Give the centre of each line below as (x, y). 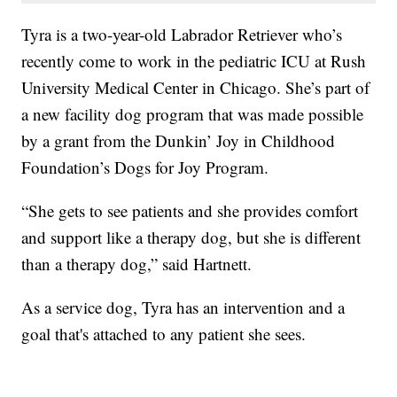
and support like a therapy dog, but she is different (191, 237)
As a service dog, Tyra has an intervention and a (183, 307)
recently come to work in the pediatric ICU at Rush (194, 60)
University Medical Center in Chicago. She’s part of (196, 87)
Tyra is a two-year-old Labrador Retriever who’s (182, 34)
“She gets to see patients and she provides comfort (190, 210)
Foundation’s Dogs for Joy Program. (145, 167)
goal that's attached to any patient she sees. (164, 333)
